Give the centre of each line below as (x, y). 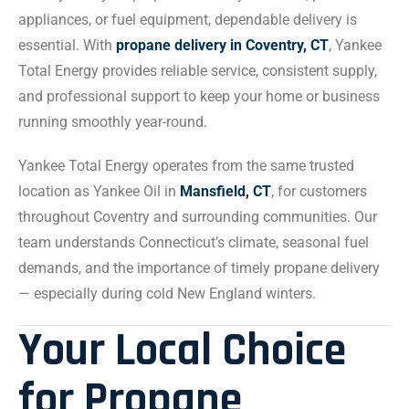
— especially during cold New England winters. (167, 294)
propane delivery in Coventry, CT (222, 45)
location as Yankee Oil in (99, 191)
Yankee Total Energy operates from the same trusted (186, 166)
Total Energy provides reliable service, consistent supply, (198, 71)
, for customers (319, 191)
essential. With (67, 45)
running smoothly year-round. (113, 122)
